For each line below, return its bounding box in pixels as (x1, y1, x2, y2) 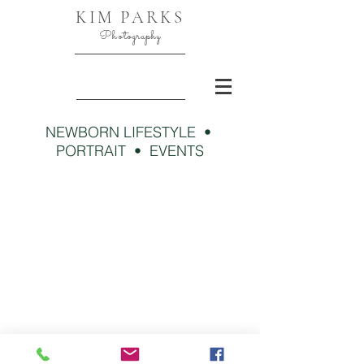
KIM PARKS (75, 7, 185, 28)
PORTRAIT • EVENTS (56, 141, 204, 160)
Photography (99, 28, 161, 45)
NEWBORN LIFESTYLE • (45, 123, 215, 141)
